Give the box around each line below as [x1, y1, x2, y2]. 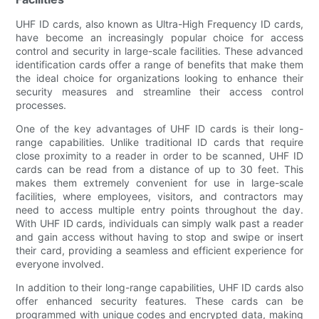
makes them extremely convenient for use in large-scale [16, 176, 303, 189]
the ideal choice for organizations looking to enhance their [16, 71, 303, 84]
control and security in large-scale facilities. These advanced [16, 44, 303, 57]
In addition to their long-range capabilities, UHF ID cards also [16, 281, 303, 293]
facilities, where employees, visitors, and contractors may [16, 189, 303, 202]
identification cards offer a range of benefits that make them [16, 58, 303, 70]
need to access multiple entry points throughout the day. [16, 203, 303, 216]
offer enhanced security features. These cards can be [16, 294, 303, 307]
